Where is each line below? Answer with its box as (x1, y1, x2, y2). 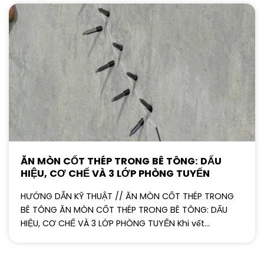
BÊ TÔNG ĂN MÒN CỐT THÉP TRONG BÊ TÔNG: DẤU (21, 203, 227, 216)
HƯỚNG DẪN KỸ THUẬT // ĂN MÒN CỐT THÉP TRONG (21, 190, 234, 202)
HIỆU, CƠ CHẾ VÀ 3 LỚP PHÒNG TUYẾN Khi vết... (21, 217, 210, 229)
